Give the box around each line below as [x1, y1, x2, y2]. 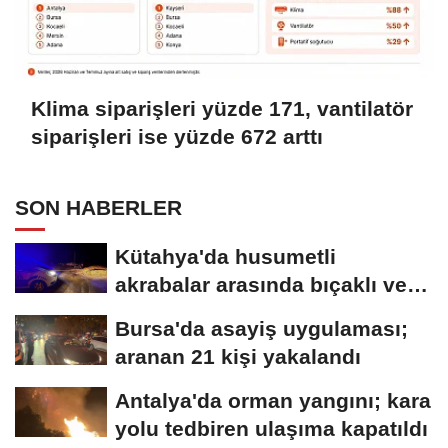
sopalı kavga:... [115, 301, 269, 325]
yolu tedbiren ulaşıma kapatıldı [115, 417, 428, 441]
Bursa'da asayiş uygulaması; [115, 317, 408, 341]
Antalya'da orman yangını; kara [115, 389, 431, 413]
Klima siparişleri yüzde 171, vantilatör [31, 97, 413, 121]
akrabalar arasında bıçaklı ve [115, 273, 407, 297]
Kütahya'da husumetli [115, 245, 336, 269]
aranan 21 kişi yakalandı [115, 345, 361, 369]
